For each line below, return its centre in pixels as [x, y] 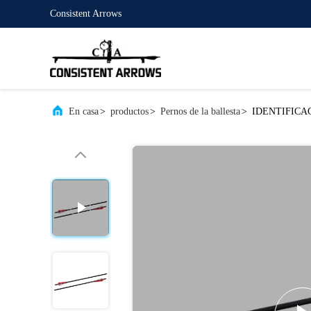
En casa [84, 111]
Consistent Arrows [86, 14]
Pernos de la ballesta [200, 111]
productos [129, 111]
